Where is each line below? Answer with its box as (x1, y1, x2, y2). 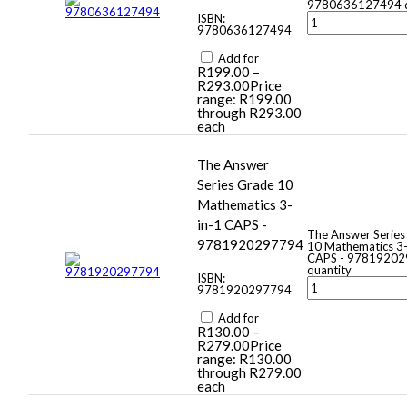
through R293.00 (197, 104, 302, 122)
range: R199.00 (197, 91, 292, 108)
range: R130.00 (197, 351, 292, 368)
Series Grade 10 (197, 176, 293, 194)
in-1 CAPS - (197, 216, 267, 233)
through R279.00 (197, 364, 302, 382)
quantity (307, 263, 352, 278)
